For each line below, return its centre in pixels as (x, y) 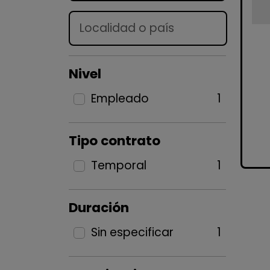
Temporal (118, 165)
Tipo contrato (115, 141)
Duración (99, 208)
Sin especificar (132, 232)
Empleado (120, 99)
